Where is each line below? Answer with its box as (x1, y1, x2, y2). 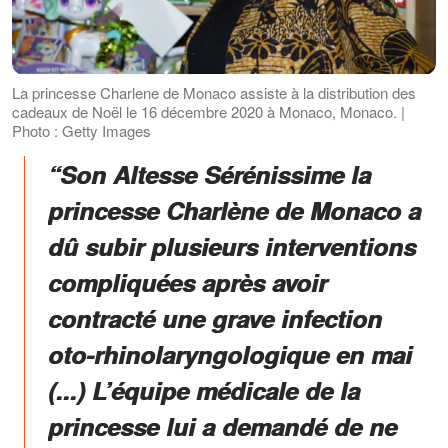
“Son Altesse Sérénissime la (48, 156, 371, 191)
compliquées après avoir (48, 264, 327, 299)
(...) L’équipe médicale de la (48, 372, 360, 407)
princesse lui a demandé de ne (48, 408, 397, 443)
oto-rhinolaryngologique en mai (48, 336, 412, 371)
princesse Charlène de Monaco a (48, 192, 421, 227)
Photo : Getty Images (12, 119, 151, 141)
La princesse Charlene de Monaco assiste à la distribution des (12, 81, 416, 103)
